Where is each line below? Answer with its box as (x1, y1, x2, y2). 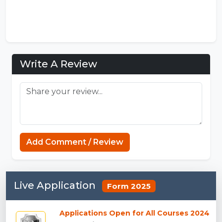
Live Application (14, 179, 98, 191)
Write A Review (20, 57, 97, 70)
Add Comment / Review (26, 137, 123, 147)
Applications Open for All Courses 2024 (59, 209, 210, 218)
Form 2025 (107, 181, 151, 191)
